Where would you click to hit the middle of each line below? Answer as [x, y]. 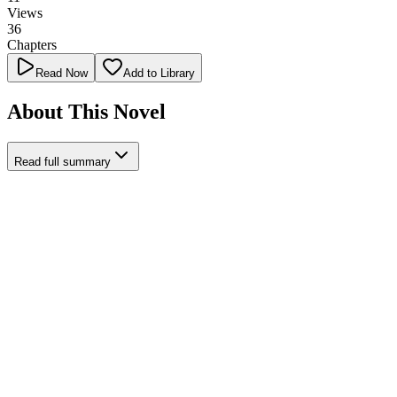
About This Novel [86, 111]
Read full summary [62, 161]
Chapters [32, 44]
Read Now [62, 73]
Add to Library [159, 73]
